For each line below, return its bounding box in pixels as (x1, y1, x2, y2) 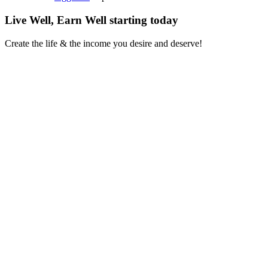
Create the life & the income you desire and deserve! (5, 38, 202, 48)
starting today (109, 14, 178, 27)
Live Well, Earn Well (5, 14, 109, 27)
